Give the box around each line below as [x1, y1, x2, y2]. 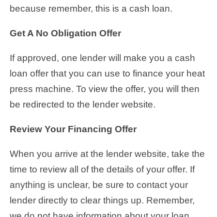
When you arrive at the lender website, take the [10, 149, 205, 159]
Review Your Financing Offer [10, 124, 137, 135]
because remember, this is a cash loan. [10, 3, 172, 14]
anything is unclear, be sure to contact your [10, 180, 188, 190]
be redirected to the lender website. [10, 99, 155, 110]
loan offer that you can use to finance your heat [10, 68, 205, 79]
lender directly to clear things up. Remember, [10, 195, 195, 206]
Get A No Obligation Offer [10, 28, 121, 39]
